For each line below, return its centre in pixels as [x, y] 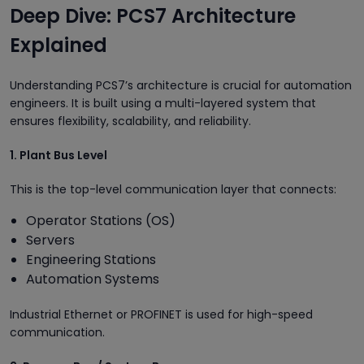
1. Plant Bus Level [58, 155]
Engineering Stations [91, 259]
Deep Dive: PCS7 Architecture [153, 15]
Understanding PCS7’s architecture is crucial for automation [181, 85]
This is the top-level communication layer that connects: [173, 189]
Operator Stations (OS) [101, 220]
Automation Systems [93, 279]
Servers [50, 240]
